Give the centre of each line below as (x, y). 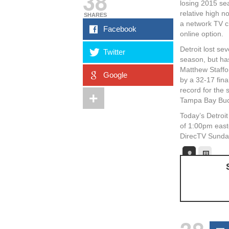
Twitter (114, 52)
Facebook (120, 29)
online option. (202, 34)
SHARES (95, 15)
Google (116, 75)
